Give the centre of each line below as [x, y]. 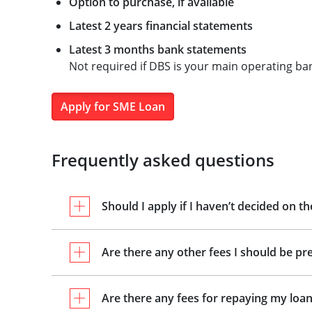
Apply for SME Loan [112, 107]
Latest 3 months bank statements [157, 49]
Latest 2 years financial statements [161, 26]
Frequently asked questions [163, 160]
